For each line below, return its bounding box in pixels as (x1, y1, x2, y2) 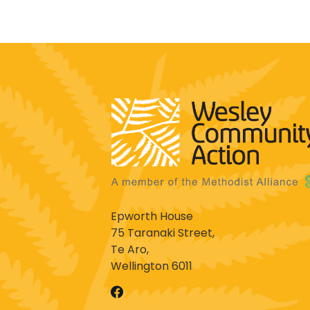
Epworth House (111, 208, 193, 224)
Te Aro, (111, 241, 149, 257)
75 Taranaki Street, (111, 225, 215, 241)
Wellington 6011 (111, 258, 192, 274)
